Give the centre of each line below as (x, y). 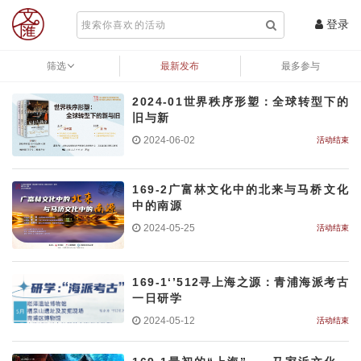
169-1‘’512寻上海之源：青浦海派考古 (241, 282)
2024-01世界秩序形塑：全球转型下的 (241, 102)
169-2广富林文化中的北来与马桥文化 (241, 190)
